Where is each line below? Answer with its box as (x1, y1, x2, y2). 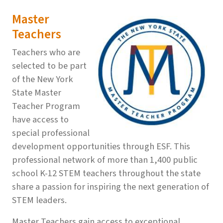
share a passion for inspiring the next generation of (12, 180, 209, 193)
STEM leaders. (12, 193, 71, 207)
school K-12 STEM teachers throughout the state (12, 166, 201, 180)
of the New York (12, 72, 73, 86)
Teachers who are (12, 45, 80, 59)
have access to (12, 112, 69, 126)
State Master (12, 86, 61, 99)
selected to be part (12, 59, 87, 72)
